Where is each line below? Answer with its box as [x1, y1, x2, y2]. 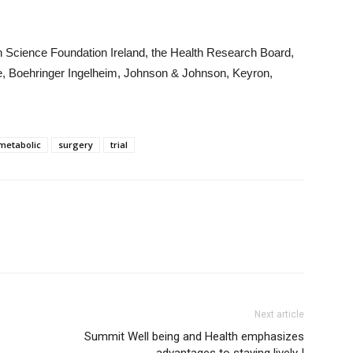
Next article [255, 309, 304, 320]
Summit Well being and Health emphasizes [84, 329, 304, 344]
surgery [58, 139, 93, 150]
